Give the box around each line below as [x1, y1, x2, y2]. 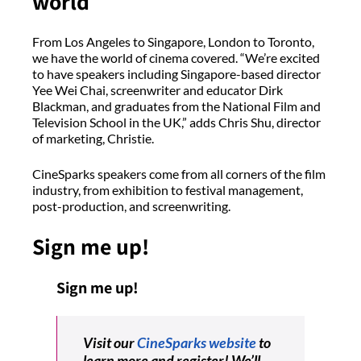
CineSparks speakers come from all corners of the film [32, 166, 326, 182]
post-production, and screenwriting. [32, 198, 235, 214]
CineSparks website [137, 334, 256, 352]
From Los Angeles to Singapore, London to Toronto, [32, 34, 314, 50]
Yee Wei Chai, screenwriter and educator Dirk [32, 82, 283, 98]
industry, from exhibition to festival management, [32, 182, 303, 198]
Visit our [83, 334, 137, 352]
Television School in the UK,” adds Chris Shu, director [32, 114, 321, 131]
